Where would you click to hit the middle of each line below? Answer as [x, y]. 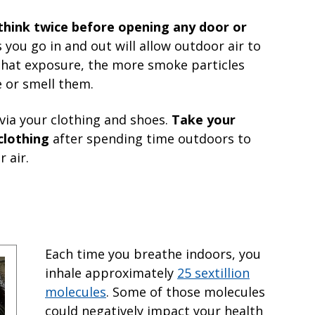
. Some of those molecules [186, 291]
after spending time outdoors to [150, 138]
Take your [204, 119]
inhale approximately [111, 272]
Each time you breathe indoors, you [153, 253]
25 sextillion [213, 272]
